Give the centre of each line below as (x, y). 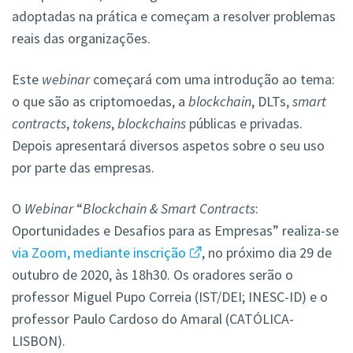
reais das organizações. (81, 39)
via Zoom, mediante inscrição (99, 253)
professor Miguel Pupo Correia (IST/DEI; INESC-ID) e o (170, 297)
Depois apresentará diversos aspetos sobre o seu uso (168, 146)
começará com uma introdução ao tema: (212, 80)
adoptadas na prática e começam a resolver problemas (174, 17)
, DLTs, (272, 102)
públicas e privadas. (244, 124)
